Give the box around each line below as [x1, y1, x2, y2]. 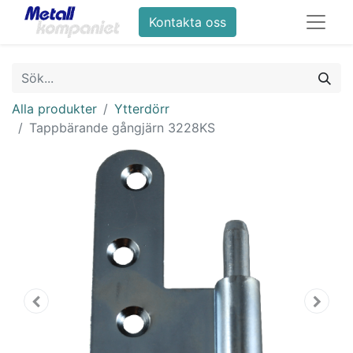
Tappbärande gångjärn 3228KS [29, 120, 215, 136]
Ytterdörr [114, 101, 169, 117]
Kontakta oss [149, 14, 227, 30]
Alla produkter [12, 101, 97, 117]
